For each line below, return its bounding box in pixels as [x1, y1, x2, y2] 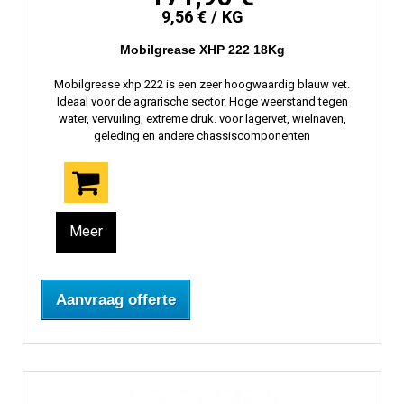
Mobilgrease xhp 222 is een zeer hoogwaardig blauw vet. [54, 78, 350, 92]
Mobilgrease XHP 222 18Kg [119, 42, 285, 58]
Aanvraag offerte [56, 291, 176, 309]
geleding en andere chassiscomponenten [94, 129, 310, 143]
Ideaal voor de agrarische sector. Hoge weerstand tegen [56, 95, 348, 109]
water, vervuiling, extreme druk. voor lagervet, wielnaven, [58, 112, 346, 126]
